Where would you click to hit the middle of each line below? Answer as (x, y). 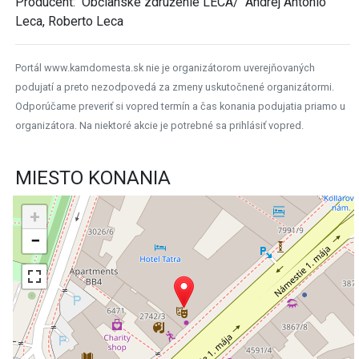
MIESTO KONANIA (93, 177)
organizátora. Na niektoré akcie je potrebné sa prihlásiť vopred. (159, 125)
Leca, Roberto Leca (69, 21)
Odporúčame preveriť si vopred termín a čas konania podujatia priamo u (180, 106)
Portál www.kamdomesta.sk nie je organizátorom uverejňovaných (165, 67)
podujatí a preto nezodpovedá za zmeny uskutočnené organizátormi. (175, 87)
